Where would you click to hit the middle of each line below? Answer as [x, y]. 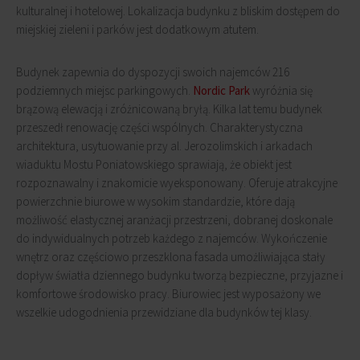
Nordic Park [221, 90]
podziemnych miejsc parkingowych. [104, 90]
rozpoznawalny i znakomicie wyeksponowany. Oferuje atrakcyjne [177, 183]
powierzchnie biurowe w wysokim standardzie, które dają [155, 201]
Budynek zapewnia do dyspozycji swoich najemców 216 [153, 72]
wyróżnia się [281, 90]
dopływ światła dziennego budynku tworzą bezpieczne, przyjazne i [180, 275]
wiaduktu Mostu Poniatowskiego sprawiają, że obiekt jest [154, 164]
